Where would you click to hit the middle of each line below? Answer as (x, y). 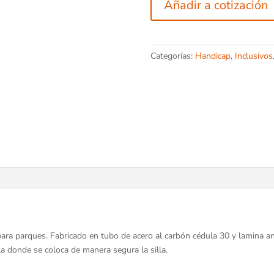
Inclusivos (254, 56)
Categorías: (172, 56)
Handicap (213, 56)
